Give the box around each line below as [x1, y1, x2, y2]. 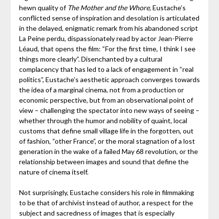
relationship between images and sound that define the [19, 157, 189, 166]
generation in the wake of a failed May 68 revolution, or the [19, 147, 198, 156]
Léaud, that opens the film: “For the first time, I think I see [19, 44, 196, 53]
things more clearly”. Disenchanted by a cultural [19, 55, 162, 64]
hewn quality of [19, 3, 67, 12]
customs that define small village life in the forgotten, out [19, 127, 194, 135]
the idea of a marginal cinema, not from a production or [19, 86, 184, 94]
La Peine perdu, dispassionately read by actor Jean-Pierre [19, 34, 193, 43]
